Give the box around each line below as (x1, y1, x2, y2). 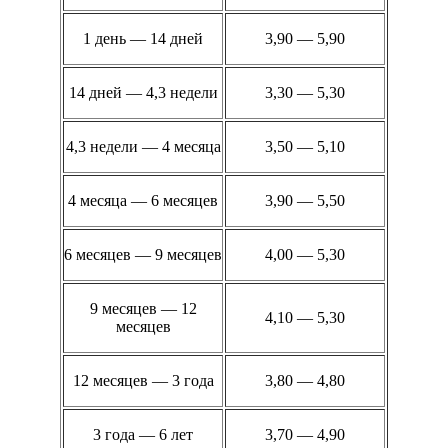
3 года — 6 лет (93, 425, 193, 443)
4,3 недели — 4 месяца (65, 137, 221, 155)
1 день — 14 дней (83, 29, 203, 47)
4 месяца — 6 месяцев (68, 191, 218, 209)
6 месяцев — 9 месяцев (64, 245, 222, 263)
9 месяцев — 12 (89, 299, 197, 317)
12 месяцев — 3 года (72, 371, 214, 389)
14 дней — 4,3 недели (68, 83, 218, 101)
